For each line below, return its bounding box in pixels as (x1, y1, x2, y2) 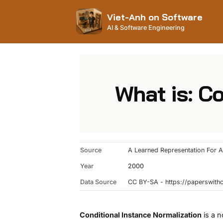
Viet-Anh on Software (107, 11, 203, 23)
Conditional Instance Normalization (80, 211, 202, 220)
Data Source (80, 178, 116, 186)
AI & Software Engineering (107, 23, 185, 31)
